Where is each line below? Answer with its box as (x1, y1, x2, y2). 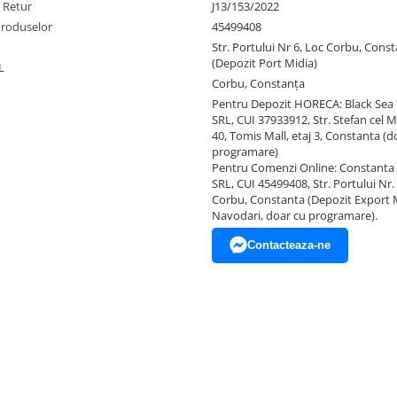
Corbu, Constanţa (212, 75, 305, 91)
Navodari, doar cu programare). (212, 207, 378, 223)
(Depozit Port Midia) (212, 55, 317, 71)
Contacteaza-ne (247, 238, 331, 252)
